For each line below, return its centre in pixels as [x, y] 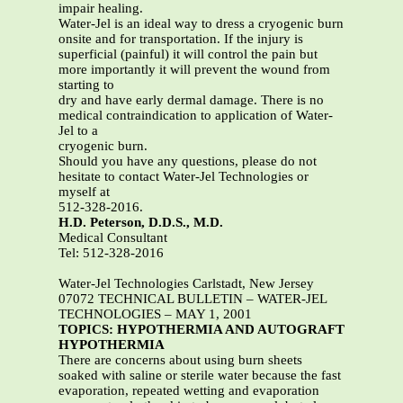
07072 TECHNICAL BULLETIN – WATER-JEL [193, 299]
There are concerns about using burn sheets [180, 360]
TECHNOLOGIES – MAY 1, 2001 [155, 314]
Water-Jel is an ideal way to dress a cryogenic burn [201, 24]
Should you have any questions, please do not [188, 161]
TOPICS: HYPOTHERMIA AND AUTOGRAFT [201, 330]
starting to [86, 85]
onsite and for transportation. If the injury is [181, 39]
